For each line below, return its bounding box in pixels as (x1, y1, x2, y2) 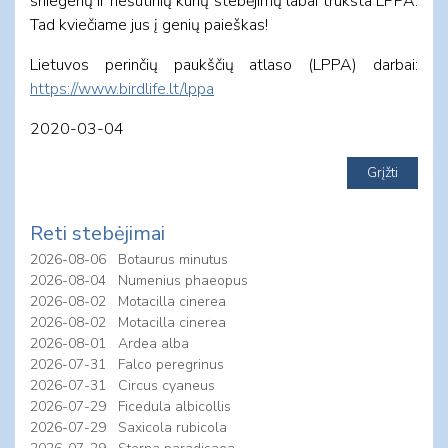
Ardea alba (118, 333, 189, 353)
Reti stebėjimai (30, 219, 165, 247)
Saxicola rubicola (118, 417, 227, 437)
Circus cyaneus (118, 375, 215, 395)
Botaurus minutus (118, 249, 228, 269)
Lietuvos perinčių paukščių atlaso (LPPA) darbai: (30, 53, 418, 76)
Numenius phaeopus (118, 270, 248, 290)
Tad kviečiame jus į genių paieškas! (30, 13, 268, 36)
